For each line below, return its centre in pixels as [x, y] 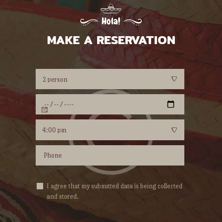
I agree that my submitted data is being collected [114, 186]
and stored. [62, 197]
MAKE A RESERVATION [111, 40]
